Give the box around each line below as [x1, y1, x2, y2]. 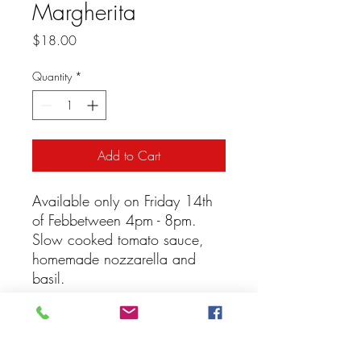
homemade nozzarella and [32, 249, 196, 268]
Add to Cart [98, 147, 160, 164]
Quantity [32, 68, 72, 84]
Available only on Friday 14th [32, 191, 213, 210]
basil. [32, 268, 65, 288]
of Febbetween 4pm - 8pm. [32, 210, 197, 230]
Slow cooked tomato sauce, [32, 230, 204, 249]
